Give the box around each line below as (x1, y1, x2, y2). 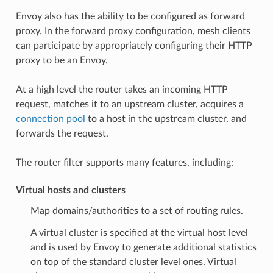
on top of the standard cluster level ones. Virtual (30, 257, 236, 267)
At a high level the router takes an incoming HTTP (15, 84, 228, 94)
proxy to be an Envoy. (15, 55, 108, 65)
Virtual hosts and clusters (15, 185, 126, 195)
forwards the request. (15, 128, 108, 138)
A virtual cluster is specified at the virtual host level (30, 227, 248, 238)
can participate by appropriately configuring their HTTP (15, 40, 252, 51)
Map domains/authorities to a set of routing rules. (30, 205, 243, 216)
